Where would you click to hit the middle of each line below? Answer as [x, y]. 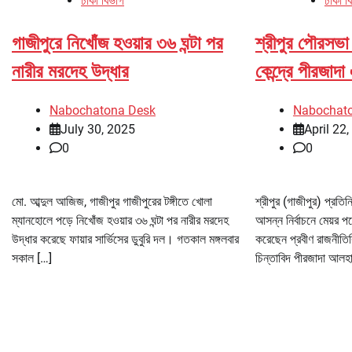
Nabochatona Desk [103, 111]
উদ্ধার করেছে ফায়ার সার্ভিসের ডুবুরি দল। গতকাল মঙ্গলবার [125, 240]
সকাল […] [32, 258]
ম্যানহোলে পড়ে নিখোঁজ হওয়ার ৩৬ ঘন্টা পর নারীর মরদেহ [120, 221]
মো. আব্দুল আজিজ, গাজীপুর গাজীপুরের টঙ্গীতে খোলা [112, 202]
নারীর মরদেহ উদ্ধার [70, 72]
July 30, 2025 [98, 130]
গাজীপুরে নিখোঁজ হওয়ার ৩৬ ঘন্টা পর [117, 44]
